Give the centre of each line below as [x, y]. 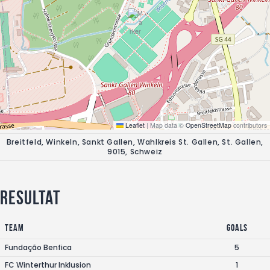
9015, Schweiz [135, 151]
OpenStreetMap [209, 125]
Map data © [167, 125]
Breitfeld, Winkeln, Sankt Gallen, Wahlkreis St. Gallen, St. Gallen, [135, 142]
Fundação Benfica [38, 247]
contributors [249, 125]
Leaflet [134, 125]
